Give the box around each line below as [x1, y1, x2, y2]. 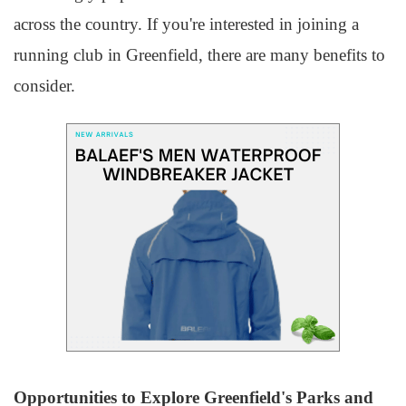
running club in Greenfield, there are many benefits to [14, 45, 385, 64]
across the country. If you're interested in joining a [14, 14, 359, 34]
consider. [14, 76, 75, 95]
